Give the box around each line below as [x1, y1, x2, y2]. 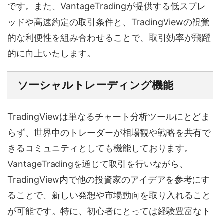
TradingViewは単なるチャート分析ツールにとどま [7, 111, 210, 122]
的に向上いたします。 [7, 48, 96, 58]
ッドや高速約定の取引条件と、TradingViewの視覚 [7, 17, 210, 27]
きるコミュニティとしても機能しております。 [7, 143, 193, 153]
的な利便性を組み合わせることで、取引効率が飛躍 [7, 32, 211, 43]
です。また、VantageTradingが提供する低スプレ [7, 1, 206, 11]
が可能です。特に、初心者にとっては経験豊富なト [7, 206, 211, 216]
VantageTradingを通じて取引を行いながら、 [7, 159, 188, 169]
